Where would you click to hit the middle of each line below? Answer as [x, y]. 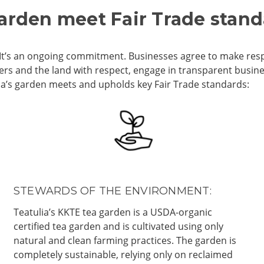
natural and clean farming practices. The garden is [125, 240]
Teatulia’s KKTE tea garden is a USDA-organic [113, 212]
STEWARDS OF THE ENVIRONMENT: [112, 191]
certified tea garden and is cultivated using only [118, 226]
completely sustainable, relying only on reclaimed [123, 254]
